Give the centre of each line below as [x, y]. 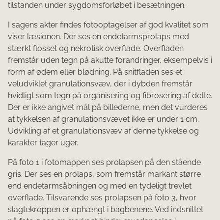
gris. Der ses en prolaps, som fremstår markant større [104, 174]
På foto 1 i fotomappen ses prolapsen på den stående [104, 163]
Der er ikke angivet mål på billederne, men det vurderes [108, 108]
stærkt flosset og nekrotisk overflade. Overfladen [96, 49]
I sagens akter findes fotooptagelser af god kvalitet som [108, 25]
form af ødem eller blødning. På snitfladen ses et [95, 72]
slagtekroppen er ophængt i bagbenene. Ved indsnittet [106, 210]
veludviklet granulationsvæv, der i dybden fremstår [100, 84]
